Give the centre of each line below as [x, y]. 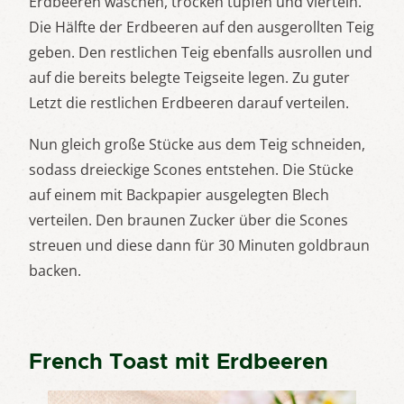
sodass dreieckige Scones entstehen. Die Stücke [191, 170]
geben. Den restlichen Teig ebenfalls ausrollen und [201, 52]
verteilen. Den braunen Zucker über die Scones [188, 220]
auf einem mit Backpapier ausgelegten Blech [179, 195]
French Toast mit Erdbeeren [179, 362]
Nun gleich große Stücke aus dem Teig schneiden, [197, 144]
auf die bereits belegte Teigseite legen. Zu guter [189, 78]
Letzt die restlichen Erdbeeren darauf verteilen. [189, 103]
